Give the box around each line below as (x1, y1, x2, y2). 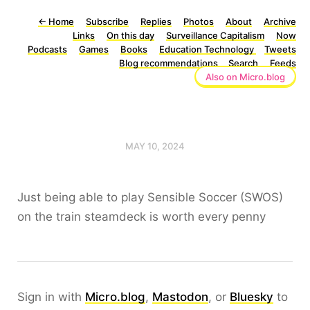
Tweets (264, 44, 296, 55)
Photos (183, 16, 214, 27)
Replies (140, 16, 172, 27)
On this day (107, 30, 154, 41)
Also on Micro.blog (206, 71, 285, 82)
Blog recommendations (119, 57, 220, 69)
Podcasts (28, 44, 67, 55)
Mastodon (152, 290, 208, 304)
